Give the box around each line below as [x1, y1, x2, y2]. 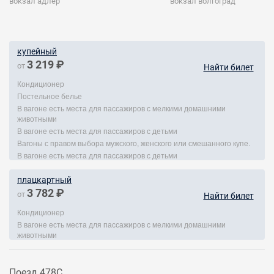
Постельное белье [17, 91, 82, 101]
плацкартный [17, 175, 72, 185]
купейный [17, 46, 57, 56]
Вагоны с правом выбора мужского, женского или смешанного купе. [17, 138, 250, 148]
